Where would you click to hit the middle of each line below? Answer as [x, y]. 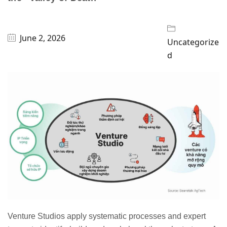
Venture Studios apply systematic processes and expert [107, 216]
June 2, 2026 [43, 38]
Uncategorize [193, 42]
